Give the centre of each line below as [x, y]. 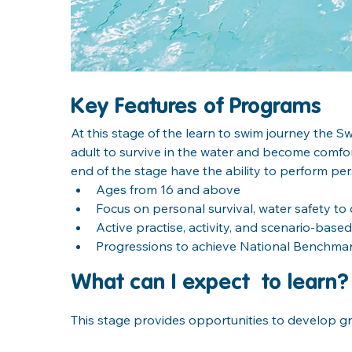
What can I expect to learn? [210, 282]
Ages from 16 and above [168, 189]
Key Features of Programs [196, 106]
